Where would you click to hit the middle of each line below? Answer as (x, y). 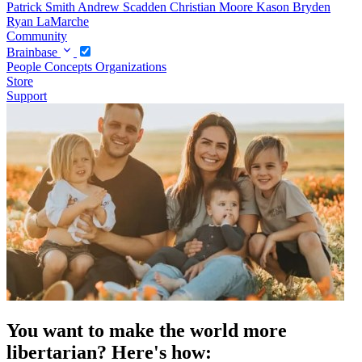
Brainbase (34, 52)
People (25, 66)
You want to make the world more (147, 330)
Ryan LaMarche (48, 21)
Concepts (70, 66)
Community (37, 36)
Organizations (131, 66)
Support (27, 95)
